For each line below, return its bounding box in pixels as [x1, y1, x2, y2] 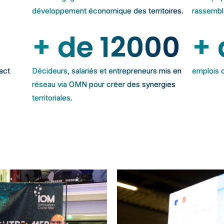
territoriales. [32, 92, 73, 102]
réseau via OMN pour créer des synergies [32, 79, 176, 89]
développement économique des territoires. [32, 5, 184, 15]
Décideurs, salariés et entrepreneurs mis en [32, 65, 182, 75]
